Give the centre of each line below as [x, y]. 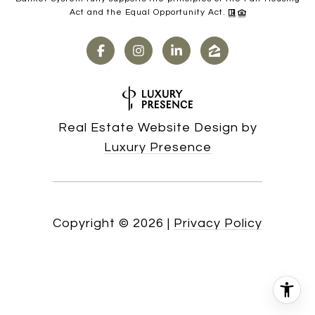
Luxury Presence [157, 148]
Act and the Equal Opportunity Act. [149, 13]
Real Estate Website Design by [157, 128]
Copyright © [91, 224]
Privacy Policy [218, 224]
